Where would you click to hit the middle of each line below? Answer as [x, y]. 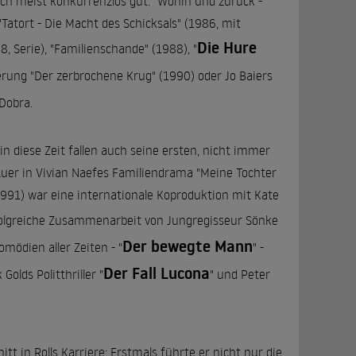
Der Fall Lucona [157, 273]
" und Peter [240, 274]
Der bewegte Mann [188, 246]
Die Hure [227, 48]
